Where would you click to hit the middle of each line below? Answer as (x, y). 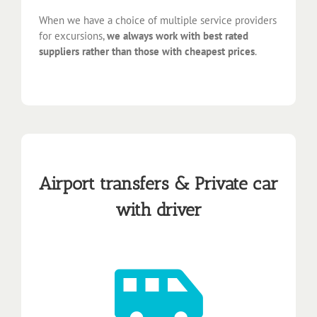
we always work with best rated (178, 35)
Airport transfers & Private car (158, 184)
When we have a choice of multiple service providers (158, 20)
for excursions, (73, 35)
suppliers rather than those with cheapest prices (147, 51)
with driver (158, 210)
